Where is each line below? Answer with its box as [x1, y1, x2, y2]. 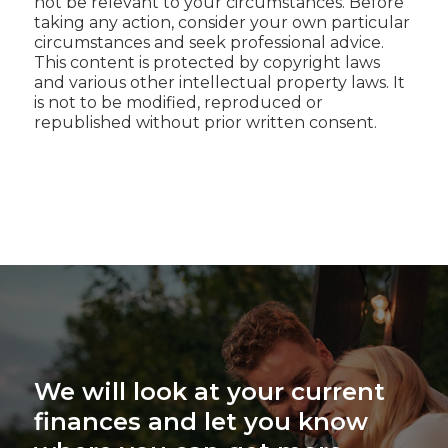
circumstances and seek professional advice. [33, 32, 384, 52]
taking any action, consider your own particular [33, 12, 410, 32]
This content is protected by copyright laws [33, 52, 380, 72]
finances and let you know [33, 406, 368, 436]
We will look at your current [33, 376, 385, 406]
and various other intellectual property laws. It [33, 72, 405, 92]
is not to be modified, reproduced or [33, 92, 323, 112]
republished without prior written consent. [33, 112, 377, 132]
